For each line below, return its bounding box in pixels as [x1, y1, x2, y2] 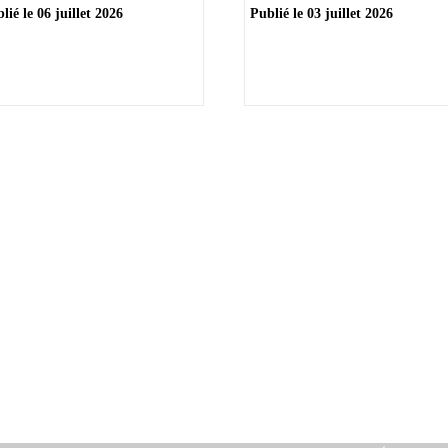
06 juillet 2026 [37, 6, 123, 21]
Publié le [250, 6, 307, 21]
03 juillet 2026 [307, 6, 393, 21]
